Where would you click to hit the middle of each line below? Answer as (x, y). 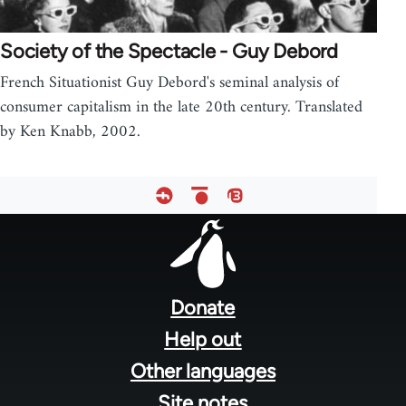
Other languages (203, 371)
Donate (203, 307)
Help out (203, 339)
